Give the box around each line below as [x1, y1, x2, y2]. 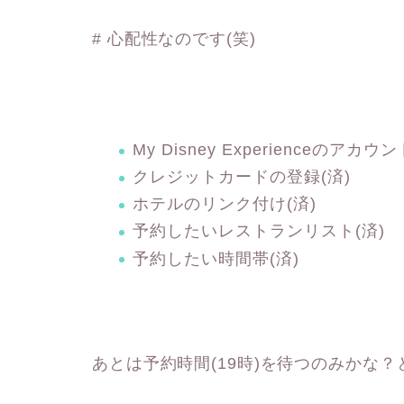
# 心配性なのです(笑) [92, 30, 256, 48]
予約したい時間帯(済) [133, 249, 299, 268]
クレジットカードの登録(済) [133, 168, 351, 187]
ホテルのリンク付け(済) [133, 195, 317, 214]
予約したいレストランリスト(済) [133, 222, 385, 241]
